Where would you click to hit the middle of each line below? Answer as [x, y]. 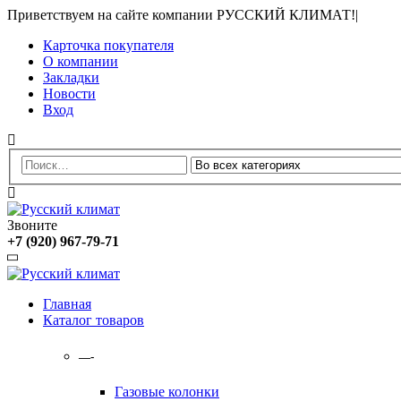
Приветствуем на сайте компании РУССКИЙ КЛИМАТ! [181, 15]
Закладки [71, 77]
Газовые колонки [167, 391]
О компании [81, 61]
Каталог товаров [94, 320]
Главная [67, 303]
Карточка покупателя [108, 45]
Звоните [32, 225]
